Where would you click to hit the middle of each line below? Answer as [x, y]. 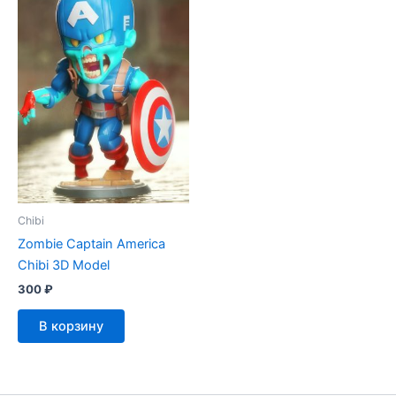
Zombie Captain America [91, 244]
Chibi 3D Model [64, 265]
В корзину [71, 326]
